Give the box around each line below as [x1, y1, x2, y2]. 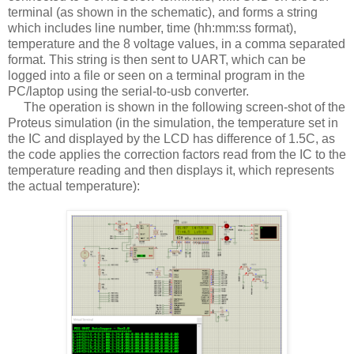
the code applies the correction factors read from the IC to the [8, 147, 346, 161]
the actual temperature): [8, 179, 140, 193]
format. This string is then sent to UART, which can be [8, 52, 306, 66]
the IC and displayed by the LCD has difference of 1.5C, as [8, 131, 335, 145]
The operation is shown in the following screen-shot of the [8, 100, 345, 114]
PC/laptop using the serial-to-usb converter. [8, 84, 249, 98]
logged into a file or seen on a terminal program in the [8, 68, 305, 82]
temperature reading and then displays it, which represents [8, 163, 334, 177]
